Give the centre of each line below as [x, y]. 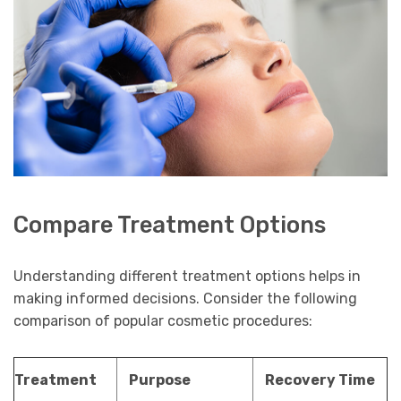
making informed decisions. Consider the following [185, 299]
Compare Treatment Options [170, 225]
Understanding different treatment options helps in [187, 277]
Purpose [159, 380]
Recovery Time [320, 380]
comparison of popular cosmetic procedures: [163, 321]
